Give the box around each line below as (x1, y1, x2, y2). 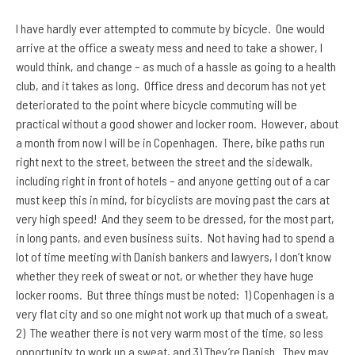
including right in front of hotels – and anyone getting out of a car (16, 173, 330, 189)
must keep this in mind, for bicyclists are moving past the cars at (16, 192, 330, 208)
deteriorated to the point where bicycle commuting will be (16, 97, 297, 113)
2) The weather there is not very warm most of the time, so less (16, 325, 323, 341)
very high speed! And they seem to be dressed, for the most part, (16, 211, 334, 227)
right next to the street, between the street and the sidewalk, (16, 154, 313, 170)
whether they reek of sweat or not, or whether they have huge (16, 268, 314, 284)
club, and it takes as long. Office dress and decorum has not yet (16, 78, 326, 94)
